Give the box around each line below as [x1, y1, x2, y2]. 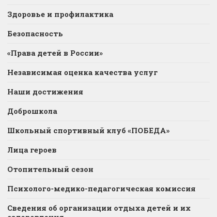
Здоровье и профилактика [7, 9, 113, 19]
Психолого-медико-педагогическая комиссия [7, 184, 196, 193]
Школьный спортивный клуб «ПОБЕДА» [7, 125, 170, 135]
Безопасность [7, 29, 63, 38]
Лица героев [7, 145, 57, 155]
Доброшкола [7, 106, 57, 116]
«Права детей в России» [7, 48, 103, 58]
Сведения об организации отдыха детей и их [7, 203, 191, 213]
